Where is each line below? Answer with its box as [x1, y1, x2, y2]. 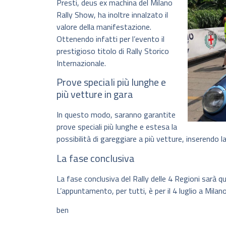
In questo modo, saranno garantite [56, 108, 176, 121]
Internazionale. [56, 57, 106, 70]
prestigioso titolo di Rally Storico [56, 45, 169, 58]
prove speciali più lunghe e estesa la [56, 121, 177, 133]
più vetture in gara [56, 86, 133, 102]
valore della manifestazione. [56, 21, 151, 33]
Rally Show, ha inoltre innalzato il [56, 9, 168, 21]
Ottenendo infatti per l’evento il [56, 33, 164, 45]
